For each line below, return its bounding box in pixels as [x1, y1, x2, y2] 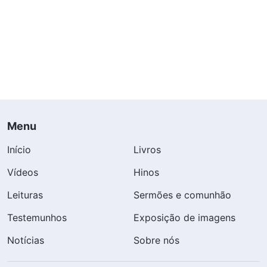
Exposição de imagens [133, 211, 235, 223]
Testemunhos [7, 211, 67, 223]
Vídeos [7, 166, 38, 178]
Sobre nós [133, 234, 179, 246]
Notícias [7, 234, 44, 246]
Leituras [7, 188, 43, 201]
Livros [133, 143, 161, 156]
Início [7, 143, 31, 156]
